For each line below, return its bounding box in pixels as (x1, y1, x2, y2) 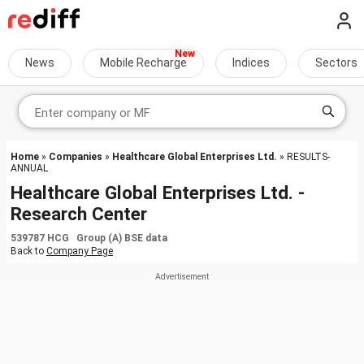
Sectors (315, 56, 357, 69)
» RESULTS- (277, 151, 330, 162)
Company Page (46, 245, 113, 257)
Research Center (11, 203, 147, 224)
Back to (11, 245, 46, 257)
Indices (232, 56, 270, 69)
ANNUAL (11, 162, 48, 174)
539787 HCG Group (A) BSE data (11, 232, 167, 244)
